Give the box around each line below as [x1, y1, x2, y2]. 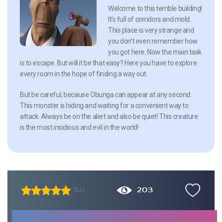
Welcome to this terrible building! [108, 4, 202, 12]
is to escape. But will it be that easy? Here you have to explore [20, 58, 197, 67]
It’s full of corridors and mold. [108, 15, 191, 23]
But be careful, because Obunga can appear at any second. [20, 90, 192, 99]
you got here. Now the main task [108, 48, 202, 56]
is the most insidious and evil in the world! [20, 123, 139, 131]
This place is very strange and [108, 26, 194, 34]
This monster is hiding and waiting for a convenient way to [20, 101, 189, 110]
